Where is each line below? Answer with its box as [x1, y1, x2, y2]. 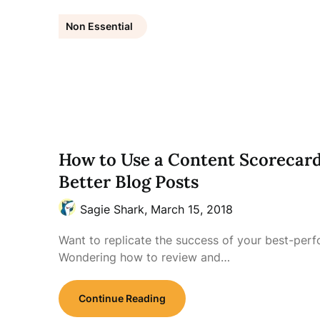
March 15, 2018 [151, 202, 233, 216]
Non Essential [66, 20, 133, 32]
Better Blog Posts [59, 171, 199, 193]
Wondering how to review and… [59, 250, 230, 264]
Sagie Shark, [80, 202, 151, 216]
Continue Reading [79, 292, 166, 304]
